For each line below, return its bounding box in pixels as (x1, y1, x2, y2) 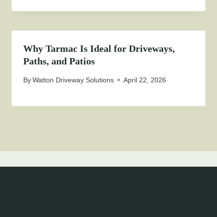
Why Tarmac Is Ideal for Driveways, (23, 43, 175, 54)
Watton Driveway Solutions (32, 76, 114, 84)
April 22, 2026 (124, 76, 167, 84)
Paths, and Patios (23, 56, 95, 67)
